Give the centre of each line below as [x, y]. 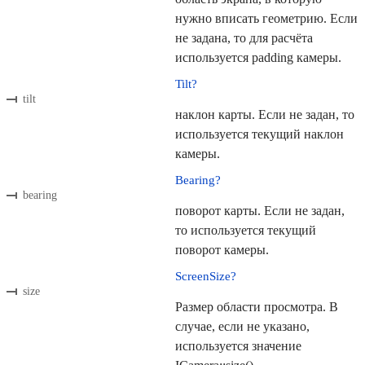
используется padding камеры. [258, 58]
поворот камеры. [222, 250]
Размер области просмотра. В [257, 307]
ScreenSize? [206, 277]
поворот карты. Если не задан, [260, 211]
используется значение [238, 346]
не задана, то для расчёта [244, 38]
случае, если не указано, [242, 327]
